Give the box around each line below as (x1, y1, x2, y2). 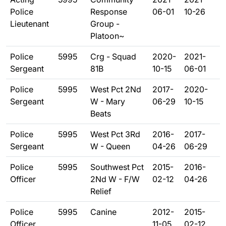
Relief (90, 186, 111, 196)
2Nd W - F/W (90, 174, 140, 184)
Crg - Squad (90, 51, 136, 62)
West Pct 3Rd (90, 129, 140, 139)
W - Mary (90, 96, 125, 106)
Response (90, 7, 127, 17)
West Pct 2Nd (90, 84, 141, 94)
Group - (90, 19, 120, 29)
